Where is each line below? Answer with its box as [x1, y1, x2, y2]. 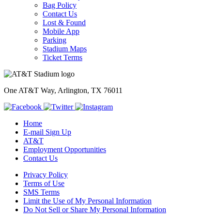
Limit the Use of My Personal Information [23, 197, 152, 205]
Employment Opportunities [23, 145, 106, 154]
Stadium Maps [43, 45, 87, 53]
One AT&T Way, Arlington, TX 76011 [4, 86, 123, 95]
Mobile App [43, 27, 79, 36]
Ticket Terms [43, 53, 82, 62]
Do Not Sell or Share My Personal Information [23, 205, 166, 214]
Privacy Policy [23, 170, 68, 179]
